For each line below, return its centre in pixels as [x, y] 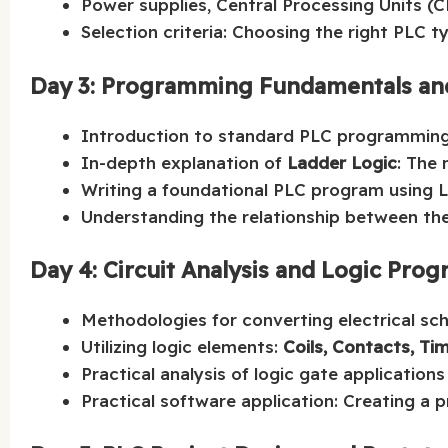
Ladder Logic [342, 162]
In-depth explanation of [184, 162]
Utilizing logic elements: [182, 347]
